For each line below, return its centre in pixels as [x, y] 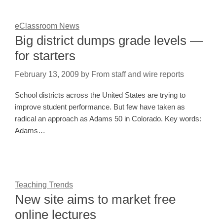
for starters [45, 56]
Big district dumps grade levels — [109, 41]
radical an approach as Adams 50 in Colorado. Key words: [108, 119]
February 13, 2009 [47, 74]
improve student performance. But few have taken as [100, 107]
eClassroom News [47, 26]
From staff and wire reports [138, 74]
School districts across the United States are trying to [100, 95]
